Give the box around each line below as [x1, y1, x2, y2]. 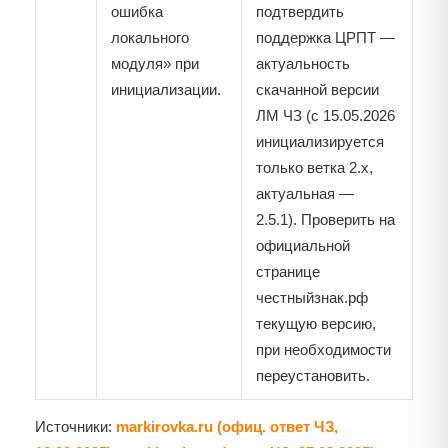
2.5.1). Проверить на [256, 211, 395, 229]
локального [111, 29, 189, 47]
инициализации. [111, 81, 221, 99]
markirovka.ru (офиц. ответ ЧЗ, [116, 418, 338, 436]
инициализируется [256, 133, 384, 151]
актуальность [256, 55, 350, 73]
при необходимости [256, 341, 391, 359]
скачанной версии [256, 81, 379, 99]
